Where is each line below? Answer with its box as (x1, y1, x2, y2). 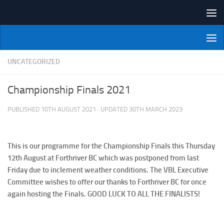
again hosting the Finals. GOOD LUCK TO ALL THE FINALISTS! (7, 189, 200, 198)
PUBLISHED (7, 105, 41, 113)
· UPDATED (96, 105, 129, 113)
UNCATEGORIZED (7, 57, 60, 66)
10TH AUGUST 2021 (41, 105, 96, 113)
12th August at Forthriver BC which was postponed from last (7, 153, 199, 162)
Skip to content (13, 9, 66, 19)
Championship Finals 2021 (7, 83, 130, 96)
